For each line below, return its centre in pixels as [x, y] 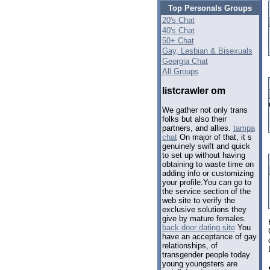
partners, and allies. [197, 128]
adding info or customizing [208, 174]
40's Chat [178, 30]
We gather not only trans [205, 110]
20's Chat [178, 20]
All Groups [180, 71]
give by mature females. [204, 219]
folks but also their [194, 119]
